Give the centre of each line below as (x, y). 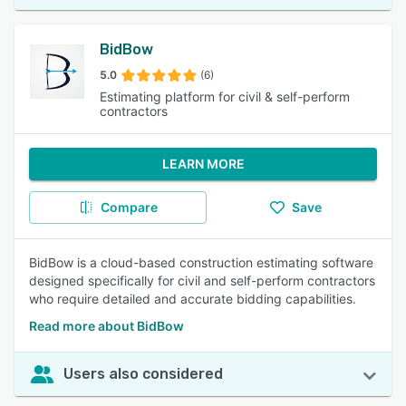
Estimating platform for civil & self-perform (225, 97)
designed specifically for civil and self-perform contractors (202, 280)
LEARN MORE (203, 164)
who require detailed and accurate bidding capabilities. (193, 299)
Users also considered (143, 374)
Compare (129, 207)
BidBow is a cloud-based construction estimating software (201, 262)
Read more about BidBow (106, 326)
